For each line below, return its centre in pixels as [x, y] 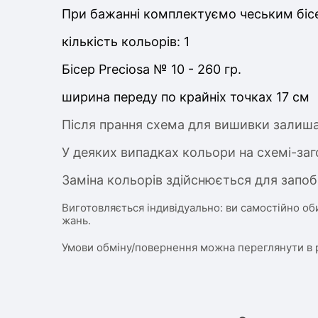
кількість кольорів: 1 [126, 42]
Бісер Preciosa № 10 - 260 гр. [152, 69]
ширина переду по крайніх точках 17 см [186, 97]
